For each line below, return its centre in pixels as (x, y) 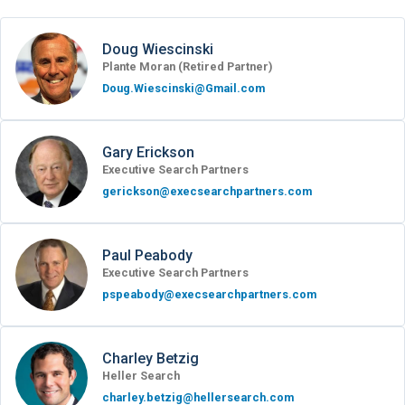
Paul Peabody (147, 255)
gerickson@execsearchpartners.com (207, 191)
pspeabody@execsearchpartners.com (209, 294)
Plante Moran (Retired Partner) (187, 66)
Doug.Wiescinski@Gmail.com (184, 88)
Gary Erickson (148, 152)
